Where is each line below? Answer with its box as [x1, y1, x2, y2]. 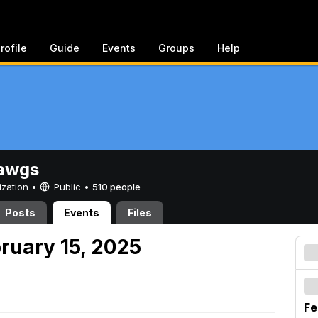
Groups [158, 42, 194, 54]
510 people [92, 181, 141, 192]
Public [51, 181, 84, 192]
